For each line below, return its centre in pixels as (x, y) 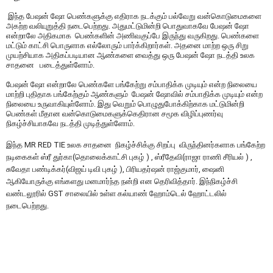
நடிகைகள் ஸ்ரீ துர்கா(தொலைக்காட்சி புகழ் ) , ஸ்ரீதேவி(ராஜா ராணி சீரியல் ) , (129, 157)
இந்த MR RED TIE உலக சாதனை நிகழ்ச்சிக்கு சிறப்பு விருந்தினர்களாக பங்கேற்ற (136, 145)
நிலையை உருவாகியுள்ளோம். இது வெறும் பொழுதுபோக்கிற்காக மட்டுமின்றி (125, 104)
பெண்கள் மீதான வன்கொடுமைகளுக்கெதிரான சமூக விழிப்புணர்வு (115, 114)
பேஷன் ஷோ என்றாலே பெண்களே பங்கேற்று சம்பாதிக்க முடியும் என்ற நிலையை (132, 84)
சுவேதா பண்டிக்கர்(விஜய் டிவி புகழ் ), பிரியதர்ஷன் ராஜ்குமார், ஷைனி (115, 169)
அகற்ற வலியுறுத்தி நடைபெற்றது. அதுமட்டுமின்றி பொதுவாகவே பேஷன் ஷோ (128, 26)
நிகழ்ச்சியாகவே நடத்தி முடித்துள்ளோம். (70, 123)
